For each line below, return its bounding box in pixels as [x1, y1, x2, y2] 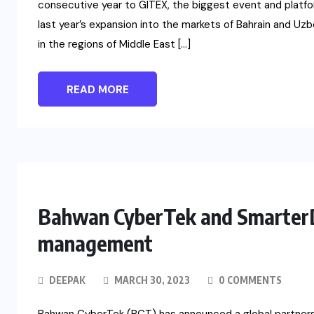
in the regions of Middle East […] [38, 37, 191, 52]
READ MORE [66, 83, 129, 97]
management [38, 230, 153, 257]
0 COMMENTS [217, 274, 282, 287]
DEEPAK [49, 274, 86, 287]
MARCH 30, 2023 [112, 274, 190, 287]
